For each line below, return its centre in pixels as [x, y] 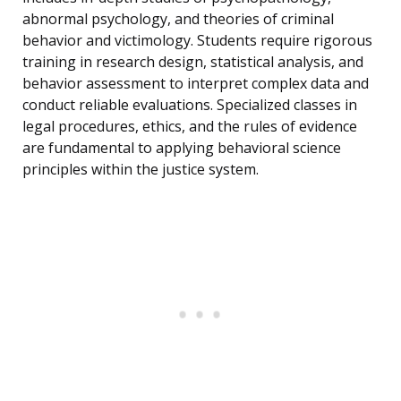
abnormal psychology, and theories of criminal [178, 19]
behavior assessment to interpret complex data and [196, 84]
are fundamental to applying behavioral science [182, 148]
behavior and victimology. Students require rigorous [197, 41]
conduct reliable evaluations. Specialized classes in [190, 105]
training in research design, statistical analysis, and [193, 62]
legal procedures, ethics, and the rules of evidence [190, 127]
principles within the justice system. [141, 170]
